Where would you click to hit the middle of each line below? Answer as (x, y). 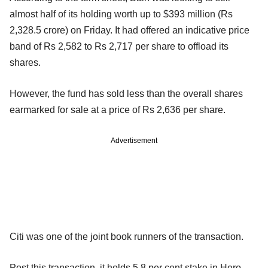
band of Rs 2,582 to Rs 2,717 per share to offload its (119, 46)
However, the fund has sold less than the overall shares (126, 93)
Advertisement (134, 140)
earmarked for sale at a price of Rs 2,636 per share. (118, 109)
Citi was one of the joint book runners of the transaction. (127, 236)
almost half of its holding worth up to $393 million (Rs (121, 14)
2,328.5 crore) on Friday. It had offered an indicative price (130, 30)
